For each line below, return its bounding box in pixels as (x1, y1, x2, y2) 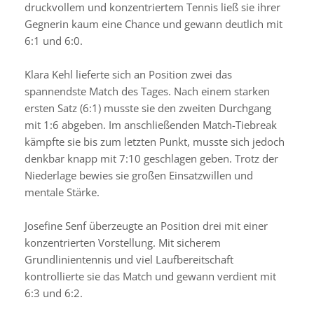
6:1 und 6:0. (24, 34, 83, 48)
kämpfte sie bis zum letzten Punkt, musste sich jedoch (24, 135, 285, 149)
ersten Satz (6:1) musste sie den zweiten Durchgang (24, 101, 271, 116)
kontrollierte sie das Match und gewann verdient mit (24, 269, 276, 284)
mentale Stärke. (24, 185, 100, 200)
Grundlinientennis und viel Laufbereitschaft (24, 252, 233, 267)
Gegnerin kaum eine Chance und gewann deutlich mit (24, 17, 282, 32)
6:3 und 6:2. (24, 286, 83, 301)
